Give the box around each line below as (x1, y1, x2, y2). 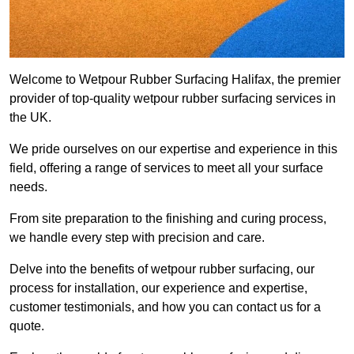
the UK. (9, 111, 51, 125)
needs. (9, 180, 47, 194)
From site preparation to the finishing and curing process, (9, 212, 326, 226)
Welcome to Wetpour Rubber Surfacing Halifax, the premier (9, 73, 341, 87)
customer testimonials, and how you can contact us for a (9, 300, 321, 314)
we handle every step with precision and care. (9, 231, 265, 245)
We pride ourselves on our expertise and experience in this (9, 142, 337, 156)
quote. (9, 319, 44, 333)
